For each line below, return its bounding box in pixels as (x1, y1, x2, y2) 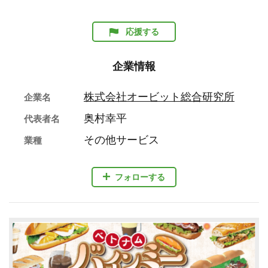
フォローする (115, 172, 165, 182)
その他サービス (84, 134, 159, 146)
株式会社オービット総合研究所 (84, 91, 234, 103)
